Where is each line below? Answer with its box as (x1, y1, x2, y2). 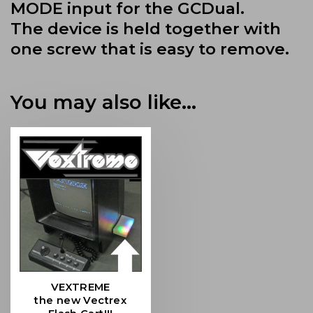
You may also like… (10, 89, 196, 114)
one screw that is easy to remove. (10, 38, 289, 59)
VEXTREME (50, 281, 110, 294)
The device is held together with (10, 18, 281, 38)
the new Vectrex (34, 294, 127, 307)
